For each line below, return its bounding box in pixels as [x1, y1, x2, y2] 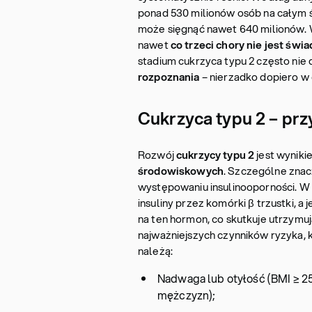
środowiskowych [138, 163, 224, 178]
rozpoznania [138, 69, 202, 84]
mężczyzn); [157, 287, 216, 303]
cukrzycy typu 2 [176, 147, 255, 162]
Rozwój [138, 147, 176, 162]
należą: [138, 243, 173, 258]
